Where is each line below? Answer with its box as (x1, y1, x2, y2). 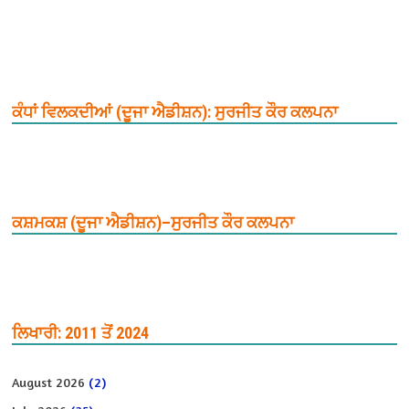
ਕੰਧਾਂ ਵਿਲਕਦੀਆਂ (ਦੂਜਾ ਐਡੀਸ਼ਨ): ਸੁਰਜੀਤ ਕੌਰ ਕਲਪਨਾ (12, 101, 339, 121)
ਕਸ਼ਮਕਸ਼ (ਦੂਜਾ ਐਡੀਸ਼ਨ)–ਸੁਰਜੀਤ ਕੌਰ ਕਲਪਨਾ (12, 212, 295, 232)
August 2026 (12, 373, 86, 390)
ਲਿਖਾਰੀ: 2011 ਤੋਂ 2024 (12, 322, 150, 342)
